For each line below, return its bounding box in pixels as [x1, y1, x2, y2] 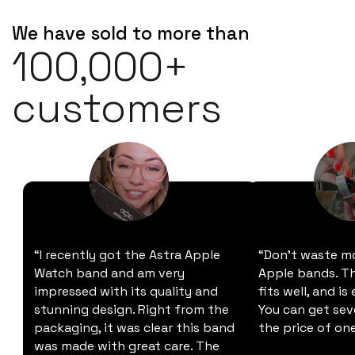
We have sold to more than [12, 18, 250, 44]
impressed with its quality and [34, 281, 218, 299]
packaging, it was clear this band [34, 317, 235, 335]
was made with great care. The [34, 335, 219, 353]
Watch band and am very [34, 262, 185, 281]
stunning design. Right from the [34, 299, 229, 317]
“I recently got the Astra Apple [34, 244, 220, 262]
